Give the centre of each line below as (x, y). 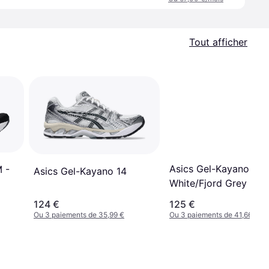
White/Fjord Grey (208, 183)
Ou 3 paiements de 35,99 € (79, 215)
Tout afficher (218, 42)
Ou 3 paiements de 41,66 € (214, 215)
